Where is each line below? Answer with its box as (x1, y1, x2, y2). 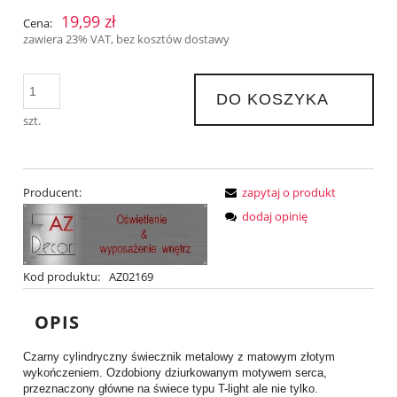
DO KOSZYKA (215, 90, 329, 109)
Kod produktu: (23, 269, 100, 285)
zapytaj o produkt (242, 184, 336, 201)
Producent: (23, 184, 82, 201)
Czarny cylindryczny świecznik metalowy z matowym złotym (23, 350, 335, 364)
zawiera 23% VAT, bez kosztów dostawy (23, 30, 230, 47)
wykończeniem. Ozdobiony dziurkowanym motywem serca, (23, 366, 327, 380)
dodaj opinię (242, 208, 307, 225)
